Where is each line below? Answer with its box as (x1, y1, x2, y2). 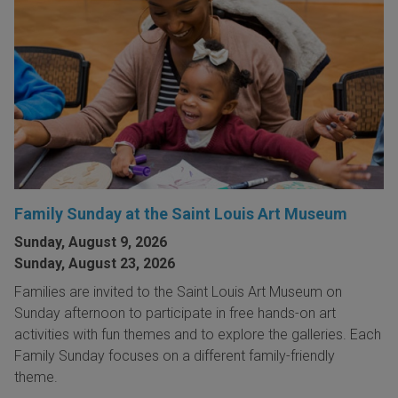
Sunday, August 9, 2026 (14, 234, 167, 251)
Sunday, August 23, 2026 (14, 255, 175, 273)
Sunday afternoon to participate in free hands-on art (14, 305, 336, 322)
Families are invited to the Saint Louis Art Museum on (14, 283, 342, 301)
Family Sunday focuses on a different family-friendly (14, 347, 335, 365)
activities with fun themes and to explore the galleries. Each (14, 326, 381, 344)
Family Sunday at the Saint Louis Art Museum (14, 204, 347, 224)
